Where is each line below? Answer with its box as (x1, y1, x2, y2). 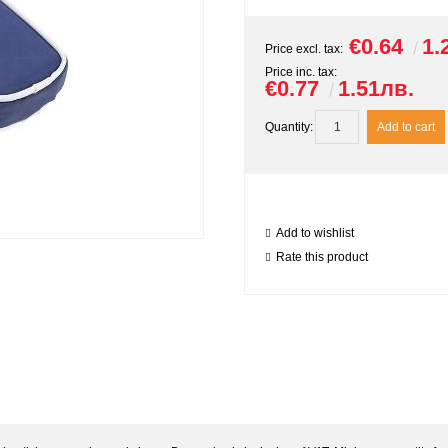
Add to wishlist (276, 226, 354, 240)
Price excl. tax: (265, 42, 343, 56)
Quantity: (265, 120, 313, 134)
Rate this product (276, 250, 368, 264)
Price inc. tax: (265, 65, 337, 79)
